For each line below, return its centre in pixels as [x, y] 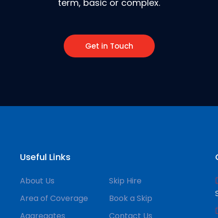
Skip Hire [125, 181]
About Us [37, 181]
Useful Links [45, 157]
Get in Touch [109, 46]
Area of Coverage [54, 198]
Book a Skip [130, 198]
